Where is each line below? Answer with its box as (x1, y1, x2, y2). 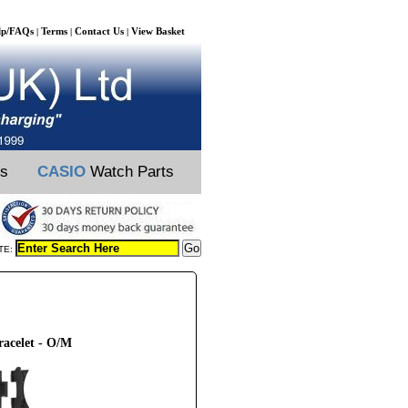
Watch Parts (86, 163, 174, 180)
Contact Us (75, 25, 124, 36)
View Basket (131, 25, 185, 36)
